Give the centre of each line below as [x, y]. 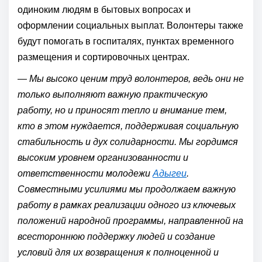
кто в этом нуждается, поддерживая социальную [128, 126]
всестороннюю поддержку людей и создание [116, 237]
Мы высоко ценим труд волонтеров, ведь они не [137, 79]
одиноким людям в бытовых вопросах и [104, 10]
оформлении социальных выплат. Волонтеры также [130, 25]
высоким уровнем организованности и [103, 158]
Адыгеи [170, 173]
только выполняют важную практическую [113, 94]
